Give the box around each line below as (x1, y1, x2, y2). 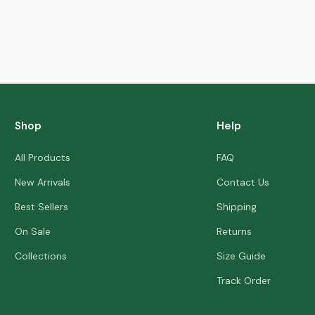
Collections (15, 250, 67, 262)
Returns (216, 225, 252, 238)
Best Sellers (15, 200, 69, 213)
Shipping (216, 200, 257, 213)
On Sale (15, 225, 51, 238)
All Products (15, 151, 71, 164)
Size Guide (216, 250, 266, 262)
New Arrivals (15, 176, 71, 188)
